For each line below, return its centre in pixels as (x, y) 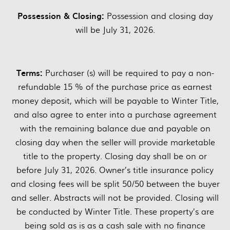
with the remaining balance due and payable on (115, 128)
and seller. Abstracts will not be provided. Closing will (115, 198)
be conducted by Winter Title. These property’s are (115, 212)
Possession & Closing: (62, 16)
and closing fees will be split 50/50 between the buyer (115, 184)
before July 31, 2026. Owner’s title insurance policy (115, 170)
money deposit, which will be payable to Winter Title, (115, 101)
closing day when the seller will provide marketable (115, 142)
